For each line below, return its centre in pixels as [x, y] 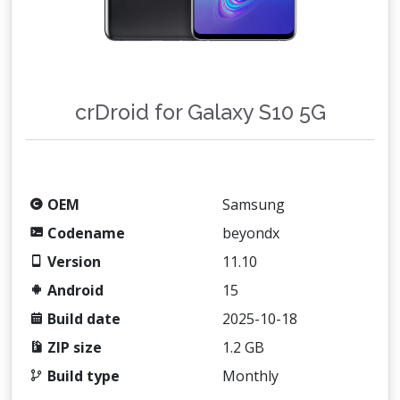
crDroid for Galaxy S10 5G [200, 112]
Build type [82, 376]
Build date [82, 319]
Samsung [254, 204]
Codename [84, 233]
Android [74, 290]
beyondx [251, 233]
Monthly [250, 376]
